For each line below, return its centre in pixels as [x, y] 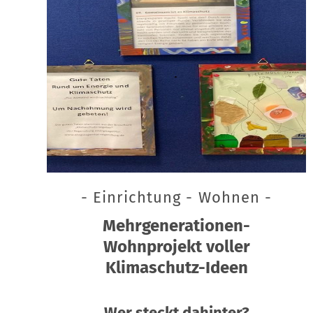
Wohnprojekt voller [176, 246]
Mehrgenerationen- [177, 225]
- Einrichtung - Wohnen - [176, 197]
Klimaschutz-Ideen [176, 267]
